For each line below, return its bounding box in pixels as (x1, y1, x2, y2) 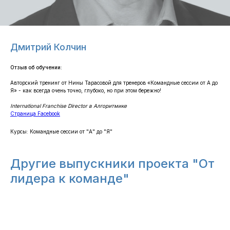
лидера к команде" (10, 171, 129, 186)
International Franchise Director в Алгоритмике (10, 103, 127, 109)
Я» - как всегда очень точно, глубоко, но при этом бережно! (10, 87, 161, 93)
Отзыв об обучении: (10, 64, 62, 70)
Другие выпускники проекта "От (10, 156, 215, 171)
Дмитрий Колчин (10, 42, 86, 52)
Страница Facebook (10, 110, 60, 117)
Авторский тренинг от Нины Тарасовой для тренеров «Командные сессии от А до (10, 80, 218, 86)
